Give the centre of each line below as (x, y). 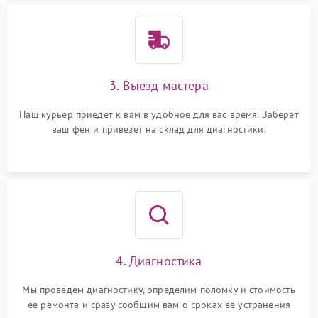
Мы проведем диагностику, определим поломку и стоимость (159, 290)
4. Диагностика (159, 261)
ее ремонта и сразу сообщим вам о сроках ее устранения (159, 305)
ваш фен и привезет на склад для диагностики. (159, 129)
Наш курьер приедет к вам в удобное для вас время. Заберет (159, 114)
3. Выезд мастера (159, 86)
